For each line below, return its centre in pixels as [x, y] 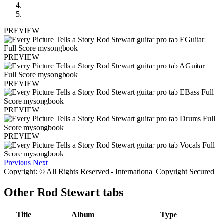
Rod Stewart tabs [80, 192]
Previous [17, 163]
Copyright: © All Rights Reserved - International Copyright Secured [109, 172]
